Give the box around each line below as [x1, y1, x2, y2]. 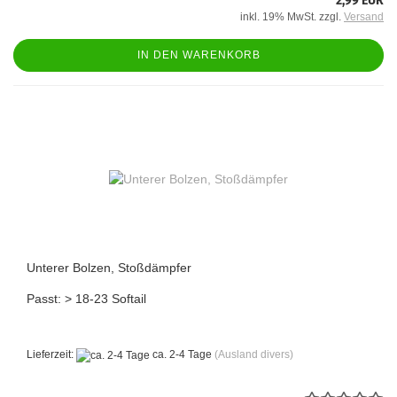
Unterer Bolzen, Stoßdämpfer [27, 261, 191, 276]
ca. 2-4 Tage [150, 348, 212, 362]
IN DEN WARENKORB [136, 49, 261, 62]
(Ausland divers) [214, 348, 293, 362]
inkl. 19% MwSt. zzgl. [240, 11, 344, 24]
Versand [344, 11, 384, 24]
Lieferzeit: [27, 348, 76, 362]
